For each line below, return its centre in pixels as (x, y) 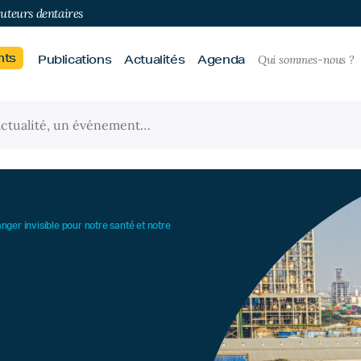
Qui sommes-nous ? (306, 60)
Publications (75, 60)
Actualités (155, 60)
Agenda (221, 60)
